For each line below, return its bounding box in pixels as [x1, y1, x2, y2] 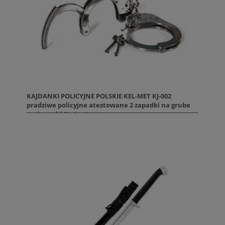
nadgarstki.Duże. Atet [27, 109, 98, 119]
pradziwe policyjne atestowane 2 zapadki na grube [27, 100, 190, 110]
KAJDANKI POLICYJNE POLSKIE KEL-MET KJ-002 [27, 91, 171, 101]
